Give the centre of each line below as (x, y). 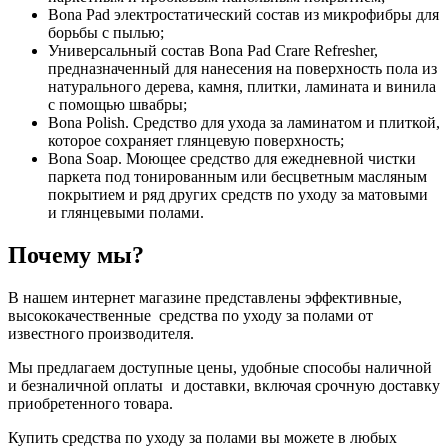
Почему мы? (76, 254)
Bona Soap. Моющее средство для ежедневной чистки (232, 158)
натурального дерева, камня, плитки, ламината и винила (242, 86)
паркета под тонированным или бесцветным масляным (237, 176)
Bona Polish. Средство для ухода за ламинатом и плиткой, (244, 122)
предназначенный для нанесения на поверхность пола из (242, 68)
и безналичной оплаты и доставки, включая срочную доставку (224, 385)
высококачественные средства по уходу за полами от (190, 315)
